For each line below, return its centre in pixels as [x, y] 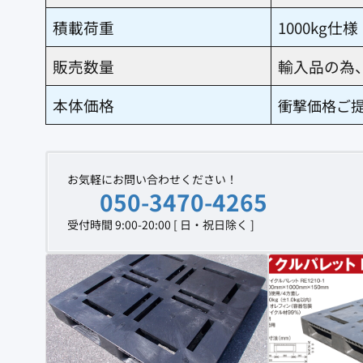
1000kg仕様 [318, 27]
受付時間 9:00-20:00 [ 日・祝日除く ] [161, 224]
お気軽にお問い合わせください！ [152, 179]
